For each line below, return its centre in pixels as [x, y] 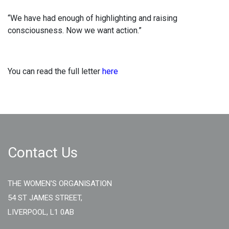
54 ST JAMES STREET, [45, 198]
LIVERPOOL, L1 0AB [41, 212]
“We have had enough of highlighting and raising [93, 18]
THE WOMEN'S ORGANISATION [60, 184]
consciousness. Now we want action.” [75, 30]
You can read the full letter [55, 71]
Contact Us [43, 153]
